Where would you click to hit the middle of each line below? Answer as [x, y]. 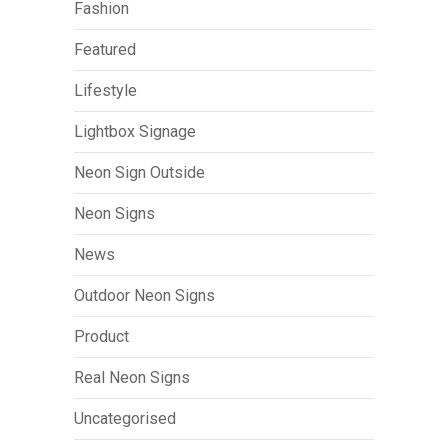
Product [101, 336]
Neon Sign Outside [139, 172]
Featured [105, 49]
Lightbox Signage [135, 131]
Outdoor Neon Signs [144, 295]
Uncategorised [125, 418]
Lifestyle [105, 90]
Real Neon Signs [132, 377]
